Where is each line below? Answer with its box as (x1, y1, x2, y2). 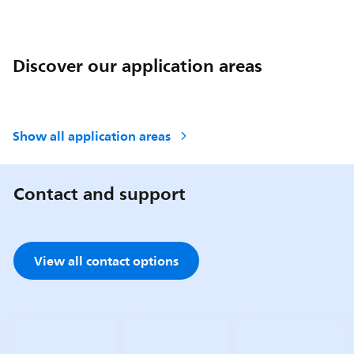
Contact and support (13, 179, 186, 209)
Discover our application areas (13, 51, 263, 81)
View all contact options (33, 250, 179, 272)
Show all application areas (13, 125, 171, 147)
